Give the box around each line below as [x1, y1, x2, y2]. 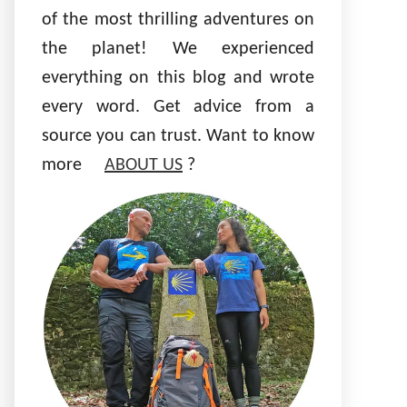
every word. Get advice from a [42, 98, 314, 116]
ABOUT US [104, 156, 183, 174]
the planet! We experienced [42, 40, 314, 58]
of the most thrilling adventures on [42, 11, 314, 29]
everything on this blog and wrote [42, 69, 314, 87]
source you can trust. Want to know [42, 127, 314, 145]
